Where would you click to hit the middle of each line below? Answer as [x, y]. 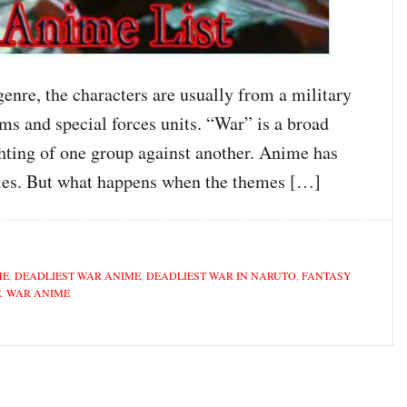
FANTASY [327, 275]
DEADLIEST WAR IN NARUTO [221, 275]
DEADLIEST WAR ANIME [78, 275]
